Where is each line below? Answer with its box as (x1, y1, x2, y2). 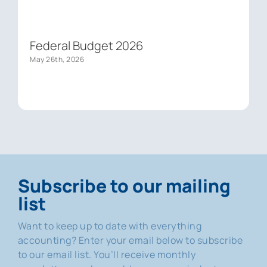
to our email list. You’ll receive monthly (17, 247, 196, 261)
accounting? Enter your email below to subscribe (17, 233, 243, 247)
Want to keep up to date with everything (17, 219, 202, 232)
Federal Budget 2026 (30, 37, 144, 54)
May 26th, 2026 (30, 54, 85, 65)
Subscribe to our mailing (17, 173, 231, 198)
